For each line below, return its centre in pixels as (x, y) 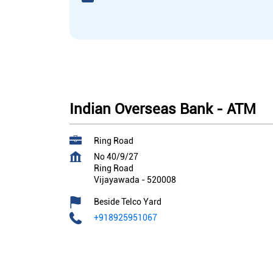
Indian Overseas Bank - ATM (163, 109)
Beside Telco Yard (128, 202)
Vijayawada (117, 180)
